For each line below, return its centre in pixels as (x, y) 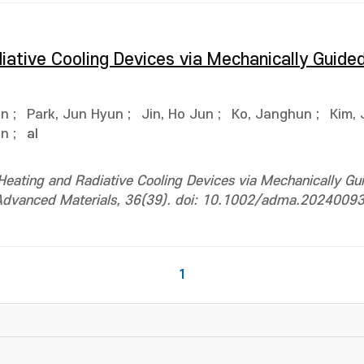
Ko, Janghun (272, 115)
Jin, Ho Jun (178, 115)
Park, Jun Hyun (75, 115)
